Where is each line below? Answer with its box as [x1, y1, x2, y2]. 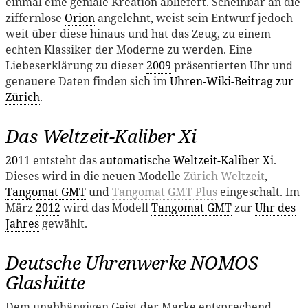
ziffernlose [5, 10, 65, 26]
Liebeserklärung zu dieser [5, 58, 146, 74]
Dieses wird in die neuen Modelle [5, 168, 184, 184]
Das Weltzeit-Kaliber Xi [5, 123, 197, 149]
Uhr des [255, 200, 296, 216]
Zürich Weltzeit [184, 168, 265, 184]
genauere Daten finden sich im [5, 74, 170, 89]
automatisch [100, 153, 164, 168]
